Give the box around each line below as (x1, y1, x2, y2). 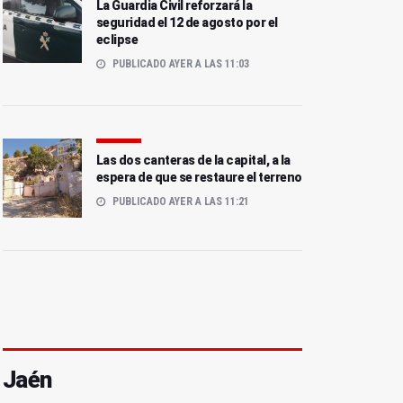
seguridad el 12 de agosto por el (95, 15, 278, 31)
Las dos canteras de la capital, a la (95, 153, 291, 168)
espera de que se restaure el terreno (95, 170, 302, 185)
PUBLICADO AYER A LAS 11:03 (109, 58, 249, 71)
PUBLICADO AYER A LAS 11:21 (109, 195, 249, 209)
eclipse (95, 32, 139, 48)
